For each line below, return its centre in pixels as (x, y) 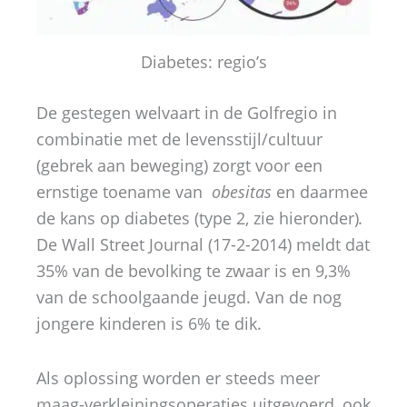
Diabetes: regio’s (203, 61)
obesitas (242, 191)
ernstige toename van (124, 191)
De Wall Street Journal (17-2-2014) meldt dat (203, 244)
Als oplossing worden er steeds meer (178, 378)
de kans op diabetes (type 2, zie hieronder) (198, 218)
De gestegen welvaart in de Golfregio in (187, 112)
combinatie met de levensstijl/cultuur (182, 139)
